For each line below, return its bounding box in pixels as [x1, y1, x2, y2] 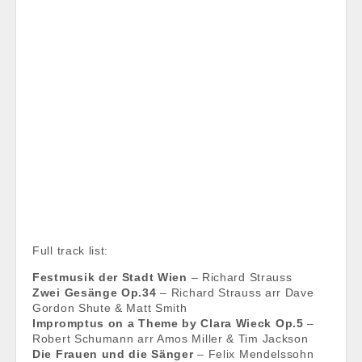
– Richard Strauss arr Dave [156, 286, 314, 299]
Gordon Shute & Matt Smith [32, 301, 187, 314]
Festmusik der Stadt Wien [32, 271, 187, 284]
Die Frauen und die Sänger [32, 347, 194, 360]
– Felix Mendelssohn [193, 347, 314, 360]
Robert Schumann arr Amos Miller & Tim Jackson [32, 332, 309, 345]
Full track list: [32, 244, 109, 257]
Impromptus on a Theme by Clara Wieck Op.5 [32, 317, 304, 330]
